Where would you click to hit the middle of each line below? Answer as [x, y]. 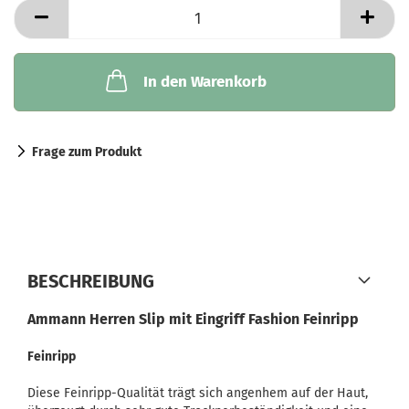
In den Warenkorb [204, 82]
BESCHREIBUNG [91, 281]
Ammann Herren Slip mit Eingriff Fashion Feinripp [193, 319]
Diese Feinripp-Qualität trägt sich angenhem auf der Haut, [198, 393]
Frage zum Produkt [87, 152]
